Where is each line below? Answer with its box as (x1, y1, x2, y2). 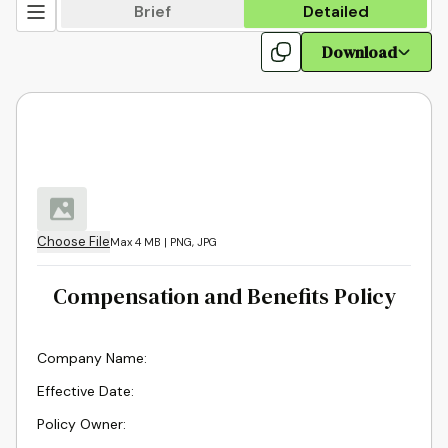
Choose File (37, 233, 110, 250)
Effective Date (37, 382, 131, 400)
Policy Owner (37, 415, 123, 433)
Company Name (37, 349, 144, 367)
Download (322, 41, 397, 63)
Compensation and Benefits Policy (52, 281, 396, 311)
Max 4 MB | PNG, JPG (110, 235, 217, 249)
